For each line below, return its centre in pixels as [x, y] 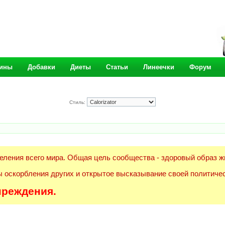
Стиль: [78, 102]
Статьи [117, 67]
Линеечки [159, 67]
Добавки [41, 67]
